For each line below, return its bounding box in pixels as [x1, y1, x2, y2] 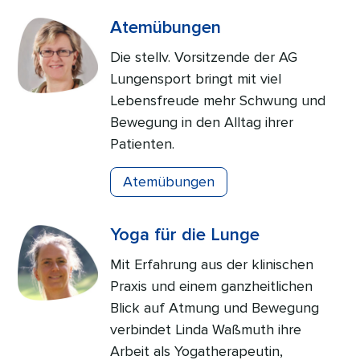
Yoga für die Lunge [110, 224, 260, 246]
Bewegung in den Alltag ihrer [110, 113, 294, 131]
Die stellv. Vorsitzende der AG [110, 48, 298, 66]
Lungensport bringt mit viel [110, 70, 282, 88]
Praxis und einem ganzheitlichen [110, 277, 313, 295]
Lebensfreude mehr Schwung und [110, 92, 326, 109]
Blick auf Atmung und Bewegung [110, 299, 320, 317]
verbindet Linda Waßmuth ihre [110, 321, 302, 338]
